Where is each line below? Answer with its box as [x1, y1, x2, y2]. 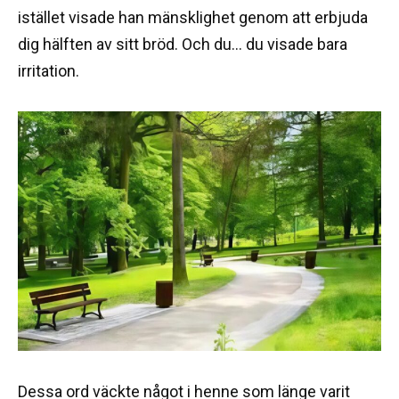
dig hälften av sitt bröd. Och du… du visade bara [18, 34, 347, 53]
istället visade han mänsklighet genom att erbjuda [18, 7, 368, 27]
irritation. [18, 61, 79, 80]
